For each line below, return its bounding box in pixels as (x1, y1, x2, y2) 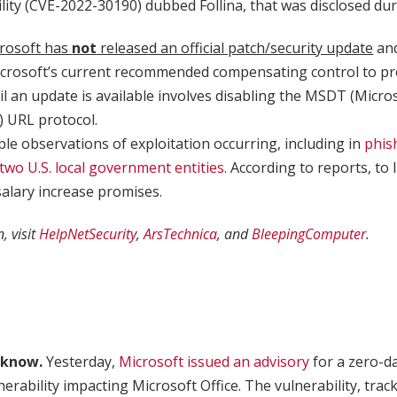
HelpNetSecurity (39, 224, 136, 245)
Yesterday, (43, 352, 119, 372)
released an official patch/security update (97, 38, 374, 58)
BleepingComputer (252, 224, 366, 245)
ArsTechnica (144, 224, 217, 245)
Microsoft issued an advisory (119, 352, 309, 372)
